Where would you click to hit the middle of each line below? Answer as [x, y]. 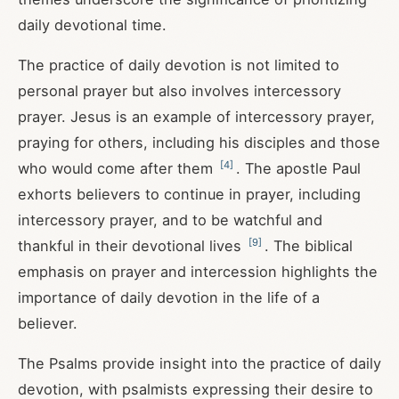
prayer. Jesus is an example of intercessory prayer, [196, 117]
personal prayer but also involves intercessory [179, 91]
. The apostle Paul [298, 168]
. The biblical [309, 246]
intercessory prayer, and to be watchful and [170, 220]
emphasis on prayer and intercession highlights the [198, 272]
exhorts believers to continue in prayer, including [189, 194]
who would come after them [118, 168]
